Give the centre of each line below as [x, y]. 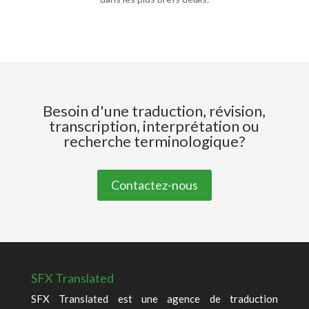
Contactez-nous [154, 185]
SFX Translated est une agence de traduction [154, 298]
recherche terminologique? [154, 141]
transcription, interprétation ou [154, 126]
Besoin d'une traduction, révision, [154, 111]
